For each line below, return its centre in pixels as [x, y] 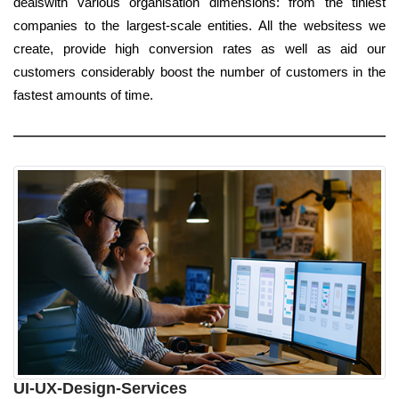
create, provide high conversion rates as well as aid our [199, 49]
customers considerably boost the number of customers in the [199, 72]
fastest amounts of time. [83, 95]
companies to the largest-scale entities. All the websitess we [199, 26]
